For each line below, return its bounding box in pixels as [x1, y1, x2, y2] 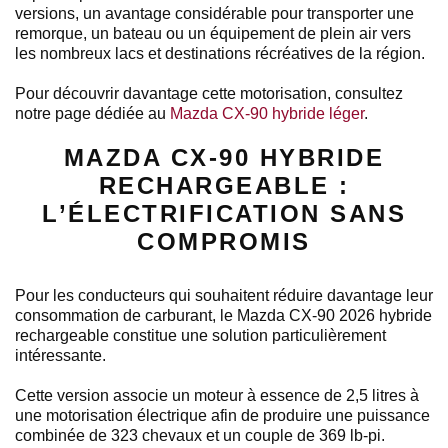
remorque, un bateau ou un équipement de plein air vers [15, 24, 411, 42]
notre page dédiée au [15, 104, 166, 122]
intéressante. [15, 346, 106, 364]
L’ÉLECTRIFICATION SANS [42, 199, 406, 227]
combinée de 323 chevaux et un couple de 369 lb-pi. [15, 426, 385, 444]
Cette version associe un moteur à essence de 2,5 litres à [15, 386, 419, 404]
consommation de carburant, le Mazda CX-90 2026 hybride [15, 306, 432, 324]
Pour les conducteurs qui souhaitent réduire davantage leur [15, 286, 433, 304]
